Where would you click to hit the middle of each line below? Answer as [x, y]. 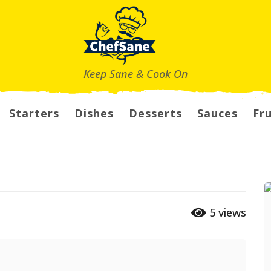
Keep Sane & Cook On [135, 73]
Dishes [94, 113]
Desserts [155, 113]
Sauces [217, 113]
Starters [34, 113]
